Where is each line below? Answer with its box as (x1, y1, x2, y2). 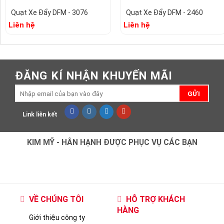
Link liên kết (22, 200, 57, 208)
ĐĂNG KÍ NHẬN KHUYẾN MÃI (15, 159, 172, 172)
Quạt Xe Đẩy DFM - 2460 (126, 98, 203, 107)
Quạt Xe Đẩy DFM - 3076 (10, 98, 88, 107)
